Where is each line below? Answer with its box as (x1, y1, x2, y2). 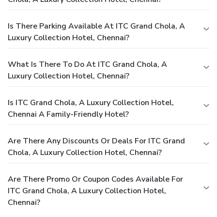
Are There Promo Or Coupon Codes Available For (8, 174, 183, 185)
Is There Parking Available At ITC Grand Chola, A (8, 21, 185, 32)
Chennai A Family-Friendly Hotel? (8, 109, 129, 120)
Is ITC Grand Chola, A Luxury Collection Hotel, (8, 97, 174, 108)
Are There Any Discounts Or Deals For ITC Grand (8, 136, 185, 147)
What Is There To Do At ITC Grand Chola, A (8, 59, 167, 70)
